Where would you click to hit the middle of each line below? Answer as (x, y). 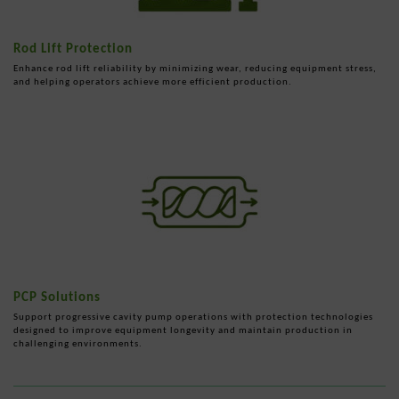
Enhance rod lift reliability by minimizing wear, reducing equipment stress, (195, 68)
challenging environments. (78, 343)
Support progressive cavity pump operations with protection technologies (193, 316)
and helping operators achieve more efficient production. (153, 81)
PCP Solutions (57, 296)
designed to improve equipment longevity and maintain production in (183, 330)
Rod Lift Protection (73, 48)
